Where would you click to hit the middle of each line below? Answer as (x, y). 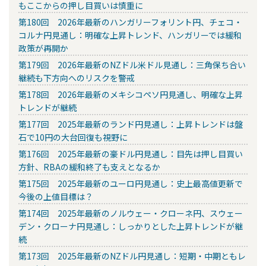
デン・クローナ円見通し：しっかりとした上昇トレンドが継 (131, 227)
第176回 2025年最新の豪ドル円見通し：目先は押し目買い (131, 154)
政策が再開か (43, 48)
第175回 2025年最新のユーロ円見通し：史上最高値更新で (131, 184)
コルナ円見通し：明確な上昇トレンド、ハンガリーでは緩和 (130, 35)
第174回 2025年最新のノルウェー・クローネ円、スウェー (131, 213)
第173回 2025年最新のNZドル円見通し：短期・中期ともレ (132, 256)
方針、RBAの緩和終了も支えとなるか (89, 167)
